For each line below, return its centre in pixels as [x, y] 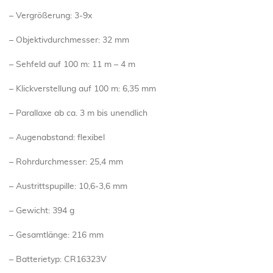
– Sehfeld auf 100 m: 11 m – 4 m [72, 65]
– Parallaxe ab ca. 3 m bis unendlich [78, 114]
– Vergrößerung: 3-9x [51, 16]
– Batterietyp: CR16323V [58, 260]
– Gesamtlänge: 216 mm [56, 236]
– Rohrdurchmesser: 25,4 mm [66, 162]
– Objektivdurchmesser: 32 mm [69, 41]
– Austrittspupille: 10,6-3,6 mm [68, 187]
